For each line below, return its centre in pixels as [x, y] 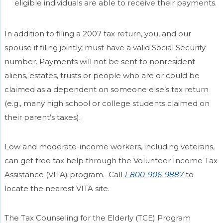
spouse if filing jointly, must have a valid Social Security [105, 47]
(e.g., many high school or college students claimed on [107, 103]
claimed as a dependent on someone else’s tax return [106, 89]
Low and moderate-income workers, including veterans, [109, 146]
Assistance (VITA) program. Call [64, 174]
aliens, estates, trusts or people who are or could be [102, 75]
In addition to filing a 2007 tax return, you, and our [98, 33]
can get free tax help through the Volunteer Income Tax [111, 160]
